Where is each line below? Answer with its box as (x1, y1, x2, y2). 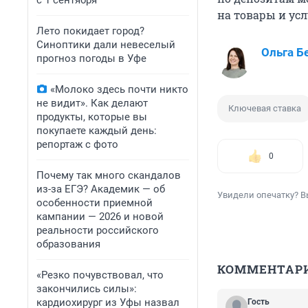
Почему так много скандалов (36, 169, 181, 181)
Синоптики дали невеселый (36, 38, 175, 51)
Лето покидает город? (36, 25, 144, 37)
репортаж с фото (36, 138, 118, 151)
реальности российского (36, 224, 159, 236)
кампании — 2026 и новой (36, 210, 164, 223)
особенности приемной (36, 197, 153, 209)
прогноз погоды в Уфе (36, 52, 146, 65)
